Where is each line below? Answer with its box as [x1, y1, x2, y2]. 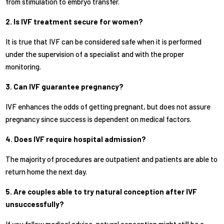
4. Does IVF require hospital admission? [5, 134, 146, 144]
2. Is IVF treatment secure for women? [5, 17, 143, 26]
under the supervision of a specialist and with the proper [5, 49, 184, 59]
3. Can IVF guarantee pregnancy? [5, 82, 124, 91]
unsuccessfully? [5, 199, 64, 209]
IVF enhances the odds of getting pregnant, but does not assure [5, 102, 211, 111]
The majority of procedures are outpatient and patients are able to [5, 154, 218, 164]
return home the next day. [5, 167, 87, 176]
